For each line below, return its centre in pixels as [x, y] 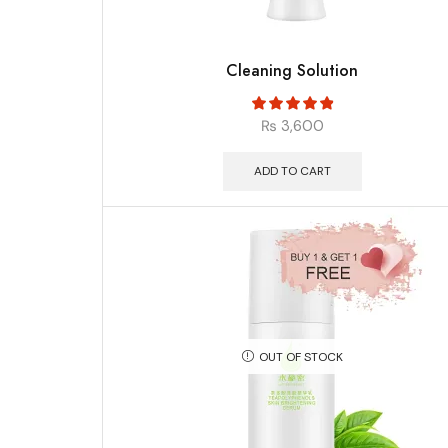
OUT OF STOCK [300, 357]
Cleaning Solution [292, 70]
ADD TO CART [292, 171]
